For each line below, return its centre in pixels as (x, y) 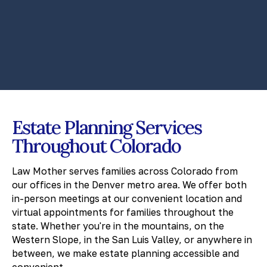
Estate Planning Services (107, 128)
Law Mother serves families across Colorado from (125, 171)
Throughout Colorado (96, 146)
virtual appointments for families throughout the (122, 212)
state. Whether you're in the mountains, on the (118, 226)
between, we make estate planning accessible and (125, 254)
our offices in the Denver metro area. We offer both (129, 185)
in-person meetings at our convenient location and (127, 199)
